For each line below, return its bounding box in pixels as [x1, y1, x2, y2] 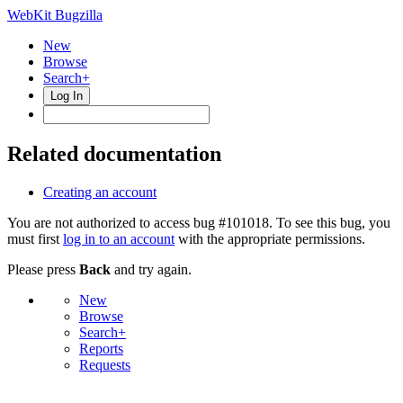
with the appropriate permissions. [175, 230, 365, 246]
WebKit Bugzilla [7, 7, 103, 22]
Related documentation [7, 141, 221, 166]
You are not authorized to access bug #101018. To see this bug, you [7, 214, 390, 230]
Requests [79, 356, 130, 372]
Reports [79, 340, 123, 356]
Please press [7, 261, 79, 277]
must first [7, 230, 63, 246]
